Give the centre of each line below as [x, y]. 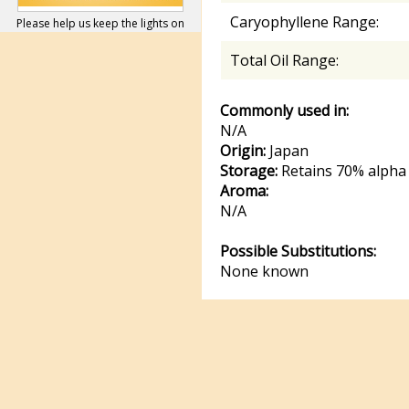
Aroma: [244, 191]
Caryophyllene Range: [304, 22]
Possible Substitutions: [298, 251]
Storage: [249, 171]
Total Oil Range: [284, 60]
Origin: [243, 151]
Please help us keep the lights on [100, 23]
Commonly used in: [284, 110]
